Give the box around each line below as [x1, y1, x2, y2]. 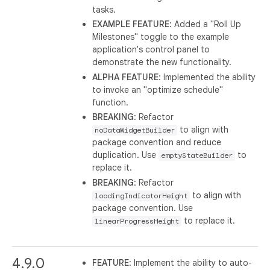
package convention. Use [92, 202, 193, 213]
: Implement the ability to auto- [129, 257, 253, 268]
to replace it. [181, 215, 236, 226]
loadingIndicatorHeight [95, 191, 188, 200]
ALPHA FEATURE [92, 71, 159, 83]
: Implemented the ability [159, 71, 256, 83]
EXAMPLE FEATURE [92, 19, 170, 30]
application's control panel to [92, 44, 210, 55]
